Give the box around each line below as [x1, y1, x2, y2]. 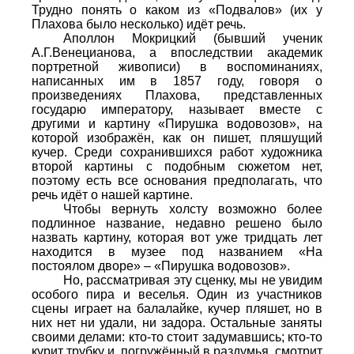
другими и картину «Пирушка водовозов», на [32, 116, 322, 130]
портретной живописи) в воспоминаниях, [32, 59, 322, 73]
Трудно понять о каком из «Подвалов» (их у [32, 2, 322, 17]
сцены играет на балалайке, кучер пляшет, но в [32, 301, 322, 315]
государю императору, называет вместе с [32, 102, 322, 116]
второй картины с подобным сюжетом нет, [32, 159, 322, 173]
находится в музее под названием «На [32, 244, 322, 258]
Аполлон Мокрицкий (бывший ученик [63, 31, 322, 45]
